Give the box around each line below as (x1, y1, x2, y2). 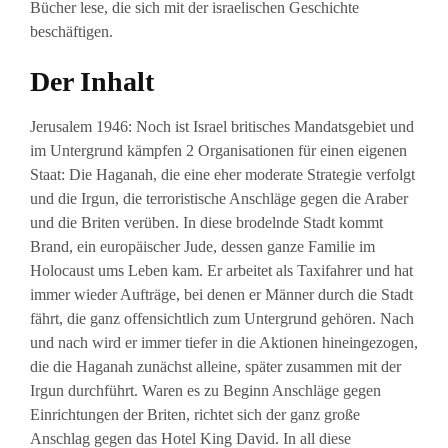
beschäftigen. (30, 23, 113, 41)
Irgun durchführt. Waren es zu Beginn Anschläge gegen (30, 382, 381, 400)
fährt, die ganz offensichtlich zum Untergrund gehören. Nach (30, 310, 414, 328)
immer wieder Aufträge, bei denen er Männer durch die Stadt (30, 286, 413, 304)
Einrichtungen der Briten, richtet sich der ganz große (30, 406, 360, 424)
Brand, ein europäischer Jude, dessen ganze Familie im (30, 238, 375, 256)
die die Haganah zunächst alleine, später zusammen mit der (30, 358, 401, 376)
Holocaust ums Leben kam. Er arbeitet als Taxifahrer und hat (30, 262, 413, 280)
